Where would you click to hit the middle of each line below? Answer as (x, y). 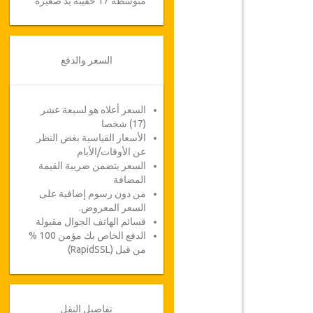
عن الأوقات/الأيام (111, 152)
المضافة (129, 180)
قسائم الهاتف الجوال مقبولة (90, 221)
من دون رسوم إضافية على (92, 194)
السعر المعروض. (112, 208)
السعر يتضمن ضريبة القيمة (92, 166)
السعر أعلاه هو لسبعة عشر (93, 110)
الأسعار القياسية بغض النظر (91, 138)
